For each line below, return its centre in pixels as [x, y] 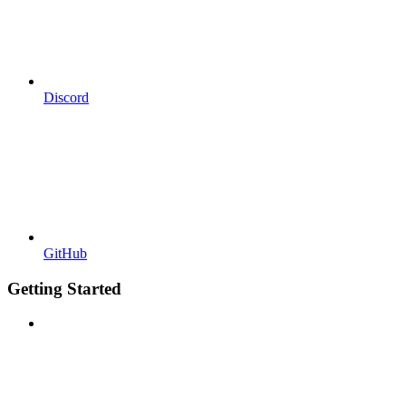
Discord [66, 97]
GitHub [65, 253]
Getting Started [64, 288]
